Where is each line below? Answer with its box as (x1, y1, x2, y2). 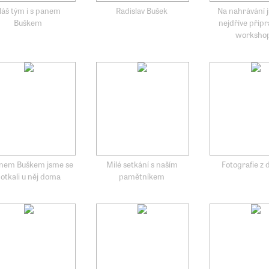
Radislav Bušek (116, 4, 168, 17)
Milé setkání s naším (106, 158, 178, 171)
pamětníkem (119, 170, 165, 183)
